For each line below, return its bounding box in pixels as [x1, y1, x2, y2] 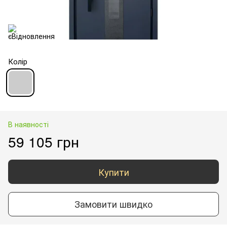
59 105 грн [8, 131, 79, 152]
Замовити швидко [74, 197, 153, 211]
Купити [98, 165, 129, 178]
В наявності [8, 119, 49, 129]
